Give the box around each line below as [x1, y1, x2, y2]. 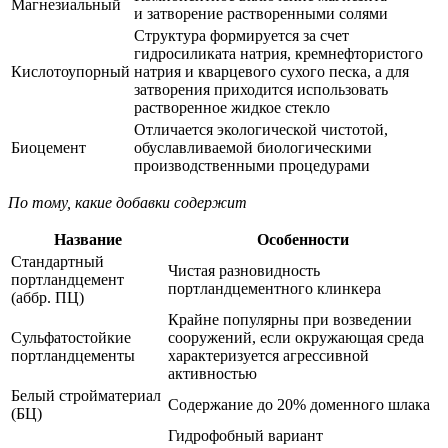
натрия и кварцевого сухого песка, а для [134, 63, 409, 81]
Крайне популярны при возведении [168, 311, 412, 329]
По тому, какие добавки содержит [8, 194, 247, 212]
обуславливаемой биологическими [134, 139, 372, 157]
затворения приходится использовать [134, 81, 388, 99]
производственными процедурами [134, 157, 370, 175]
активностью [168, 365, 257, 383]
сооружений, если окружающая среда [168, 329, 424, 347]
